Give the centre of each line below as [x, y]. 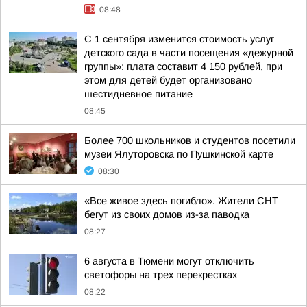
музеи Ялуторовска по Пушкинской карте [179, 154]
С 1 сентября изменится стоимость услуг [179, 39]
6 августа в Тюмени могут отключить [169, 261]
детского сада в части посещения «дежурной [189, 53]
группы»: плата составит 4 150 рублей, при [183, 66]
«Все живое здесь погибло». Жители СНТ [181, 201]
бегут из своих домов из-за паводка [167, 214]
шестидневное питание [138, 94]
